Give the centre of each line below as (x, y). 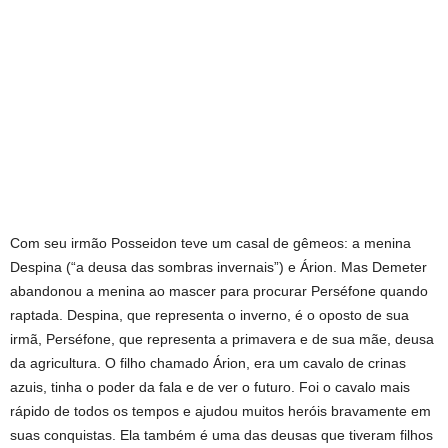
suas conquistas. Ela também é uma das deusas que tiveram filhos (221, 435)
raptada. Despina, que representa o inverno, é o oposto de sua (209, 315)
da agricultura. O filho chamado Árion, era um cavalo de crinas (208, 363)
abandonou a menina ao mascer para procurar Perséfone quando (219, 291)
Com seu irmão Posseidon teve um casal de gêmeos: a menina (210, 243)
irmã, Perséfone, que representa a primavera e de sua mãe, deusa (222, 339)
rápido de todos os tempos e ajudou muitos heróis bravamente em (220, 411)
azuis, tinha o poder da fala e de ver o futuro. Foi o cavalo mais (210, 387)
